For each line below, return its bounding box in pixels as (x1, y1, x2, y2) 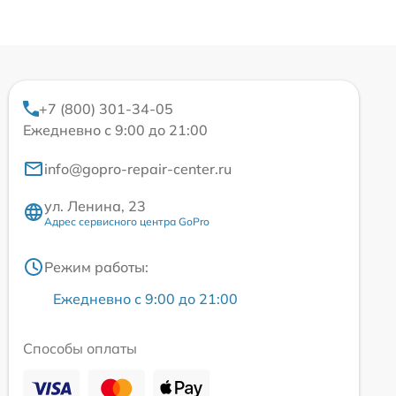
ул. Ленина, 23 (44, 196, 146, 215)
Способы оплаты (23, 339, 137, 357)
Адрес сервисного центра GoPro (44, 214, 209, 228)
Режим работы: (44, 257, 148, 276)
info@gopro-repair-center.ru (44, 159, 232, 178)
